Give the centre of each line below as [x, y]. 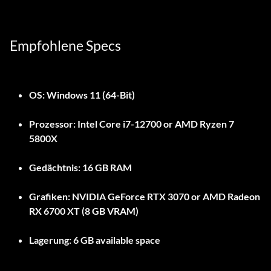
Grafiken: [50, 197]
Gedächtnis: [55, 168]
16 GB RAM [106, 168]
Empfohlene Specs [65, 46]
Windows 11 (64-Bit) [90, 95]
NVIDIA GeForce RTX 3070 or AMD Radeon [165, 197]
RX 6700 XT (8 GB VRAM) [84, 211]
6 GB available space [116, 240]
